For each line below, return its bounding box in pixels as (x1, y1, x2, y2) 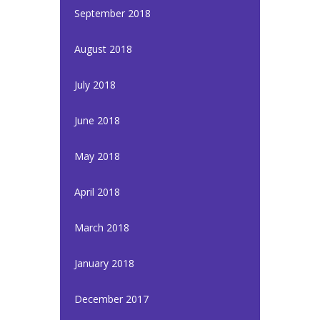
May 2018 (74, 149, 120, 163)
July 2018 (74, 78, 116, 91)
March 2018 (74, 221, 129, 234)
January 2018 (74, 256, 134, 270)
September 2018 (74, 6, 151, 20)
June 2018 (74, 114, 120, 127)
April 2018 (74, 185, 120, 199)
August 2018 (74, 42, 132, 56)
